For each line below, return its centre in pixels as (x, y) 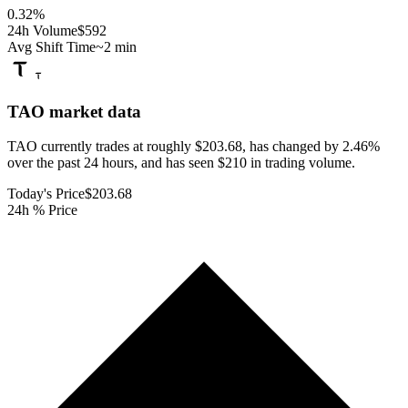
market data (93, 111)
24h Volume (42, 30)
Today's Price (46, 194)
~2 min (116, 46)
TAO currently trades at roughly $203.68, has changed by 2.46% (194, 147)
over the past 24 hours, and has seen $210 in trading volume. (181, 163)
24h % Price (42, 210)
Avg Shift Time (51, 46)
